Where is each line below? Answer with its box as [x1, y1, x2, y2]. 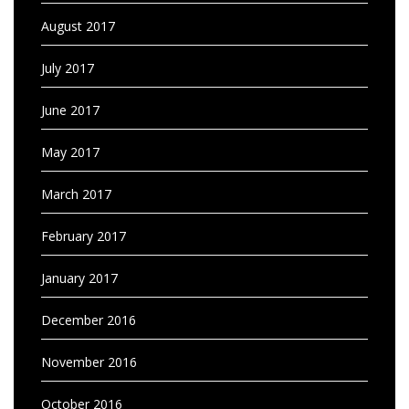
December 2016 [41, 311, 136, 329]
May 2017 [41, 143, 100, 161]
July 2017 [41, 59, 94, 77]
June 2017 [41, 101, 100, 119]
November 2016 [41, 353, 137, 371]
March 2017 [41, 185, 111, 203]
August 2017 [41, 17, 115, 35]
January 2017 [41, 269, 118, 287]
